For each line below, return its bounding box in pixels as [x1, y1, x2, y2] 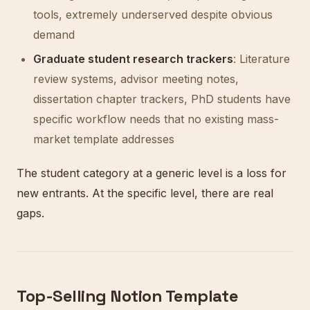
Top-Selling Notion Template [17, 285, 239, 307]
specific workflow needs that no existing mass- [33, 112, 279, 126]
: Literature [233, 52, 290, 66]
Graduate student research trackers [33, 52, 233, 66]
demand [33, 28, 75, 42]
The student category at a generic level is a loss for [17, 166, 286, 180]
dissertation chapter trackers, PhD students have [33, 92, 291, 106]
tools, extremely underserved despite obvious [33, 8, 273, 21]
